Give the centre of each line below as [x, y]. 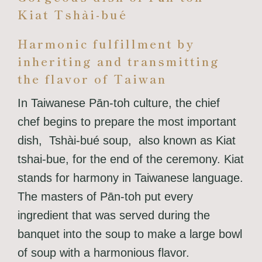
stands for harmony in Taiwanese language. [130, 178]
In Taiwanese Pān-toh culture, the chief [118, 103]
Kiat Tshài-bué [72, 15]
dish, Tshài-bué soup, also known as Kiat [126, 141]
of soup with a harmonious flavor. [103, 253]
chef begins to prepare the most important [127, 122]
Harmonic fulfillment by [106, 44]
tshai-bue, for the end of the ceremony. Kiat [130, 159]
